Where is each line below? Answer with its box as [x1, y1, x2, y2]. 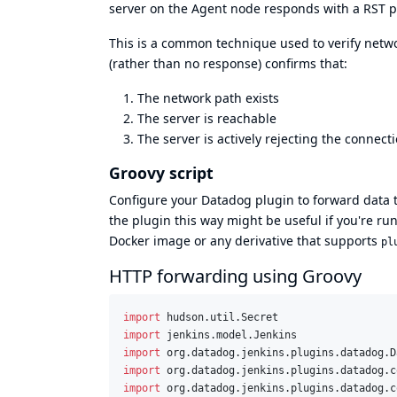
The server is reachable [137, 109, 276, 127]
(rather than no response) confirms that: [109, 54, 347, 72]
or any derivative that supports [191, 231, 381, 249]
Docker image [109, 231, 191, 249]
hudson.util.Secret [167, 310, 278, 323]
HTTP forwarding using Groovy [109, 263, 362, 288]
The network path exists [137, 89, 279, 106]
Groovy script [109, 161, 214, 183]
